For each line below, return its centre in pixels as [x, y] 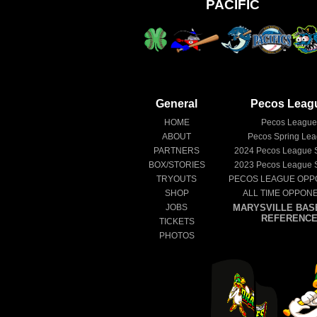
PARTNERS [177, 150]
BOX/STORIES [177, 165]
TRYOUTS [177, 179]
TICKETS [177, 221]
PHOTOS [177, 235]
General [177, 103]
